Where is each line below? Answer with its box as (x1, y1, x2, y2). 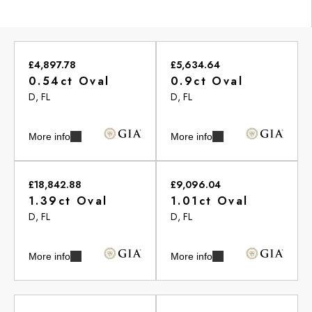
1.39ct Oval (29, 192, 108, 209)
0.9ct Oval (171, 72, 243, 89)
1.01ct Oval (171, 192, 249, 209)
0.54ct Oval (29, 72, 110, 89)
